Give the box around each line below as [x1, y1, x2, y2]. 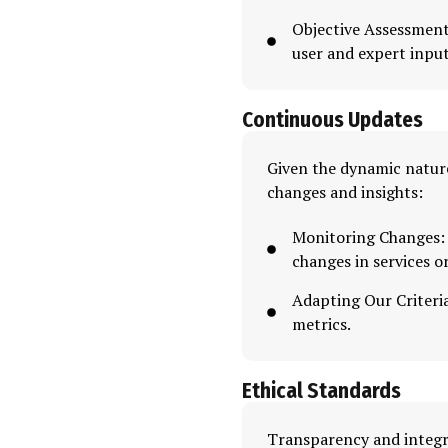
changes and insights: [266, 181, 423, 203]
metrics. [291, 313, 351, 335]
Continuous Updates [241, 107, 423, 133]
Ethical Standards [241, 378, 401, 404]
